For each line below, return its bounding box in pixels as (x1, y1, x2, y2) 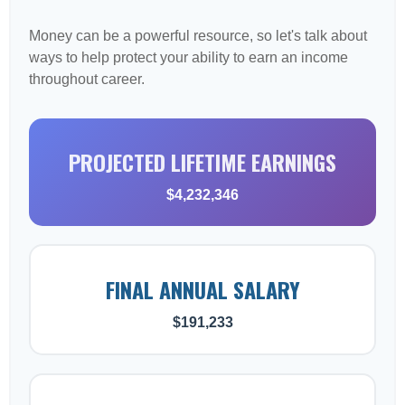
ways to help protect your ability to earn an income (29, 50, 348, 65)
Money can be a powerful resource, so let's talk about (29, 28, 367, 43)
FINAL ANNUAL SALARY (105, 273, 300, 306)
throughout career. (29, 71, 145, 87)
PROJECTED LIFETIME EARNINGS (69, 146, 336, 178)
